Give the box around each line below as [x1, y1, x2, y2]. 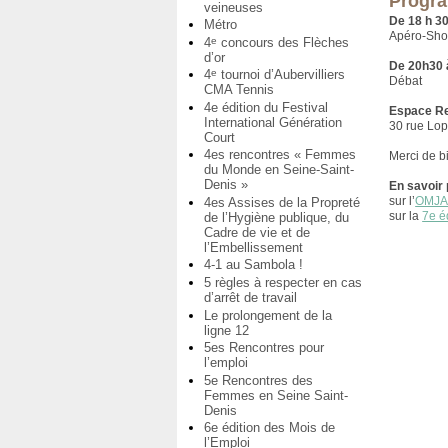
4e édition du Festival [204, 99, 328, 115]
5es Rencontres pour [204, 340, 324, 356]
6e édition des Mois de [204, 420, 335, 436]
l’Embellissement [204, 239, 303, 255]
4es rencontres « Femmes [204, 147, 356, 163]
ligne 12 [204, 322, 249, 338]
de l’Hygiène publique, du [204, 209, 349, 225]
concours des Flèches [217, 34, 349, 50]
